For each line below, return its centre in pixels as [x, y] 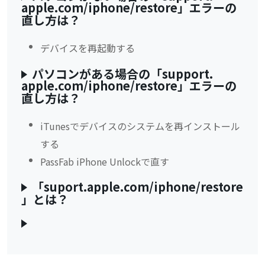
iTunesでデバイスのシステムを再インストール [140, 126]
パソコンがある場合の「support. [122, 73]
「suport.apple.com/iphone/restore [138, 187]
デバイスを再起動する [88, 48]
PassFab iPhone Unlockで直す [105, 161]
